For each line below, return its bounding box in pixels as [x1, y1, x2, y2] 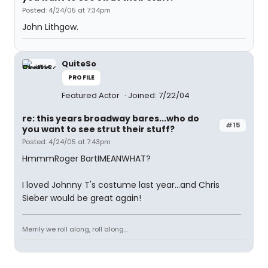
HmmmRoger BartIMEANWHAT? [22, 153, 151, 165]
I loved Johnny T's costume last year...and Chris [22, 179, 220, 191]
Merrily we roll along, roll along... [22, 224, 127, 234]
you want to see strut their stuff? [22, 123, 175, 135]
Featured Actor [62, 90, 121, 101]
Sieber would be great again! [22, 192, 141, 204]
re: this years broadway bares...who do [22, 112, 199, 124]
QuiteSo [62, 58, 96, 69]
